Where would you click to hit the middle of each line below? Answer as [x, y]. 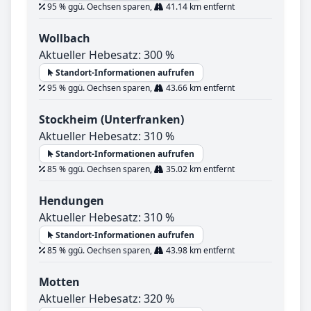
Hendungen [72, 201]
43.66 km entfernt [199, 88]
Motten [59, 282]
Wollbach [65, 39]
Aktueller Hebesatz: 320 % [107, 299]
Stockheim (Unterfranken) [111, 120]
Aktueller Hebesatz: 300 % [107, 55]
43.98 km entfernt [199, 251]
